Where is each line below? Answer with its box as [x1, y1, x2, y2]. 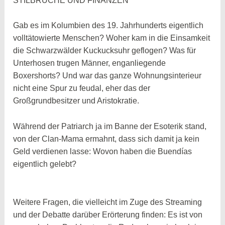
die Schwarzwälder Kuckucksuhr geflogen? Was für [13, 46, 196, 55]
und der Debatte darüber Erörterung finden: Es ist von [13, 210, 203, 219]
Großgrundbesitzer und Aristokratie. [13, 96, 140, 105]
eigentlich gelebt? [13, 159, 77, 168]
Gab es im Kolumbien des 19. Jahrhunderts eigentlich [13, 21, 204, 30]
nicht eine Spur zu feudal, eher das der [13, 84, 151, 93]
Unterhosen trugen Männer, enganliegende [13, 59, 166, 68]
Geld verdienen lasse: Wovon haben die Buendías [13, 147, 192, 156]
